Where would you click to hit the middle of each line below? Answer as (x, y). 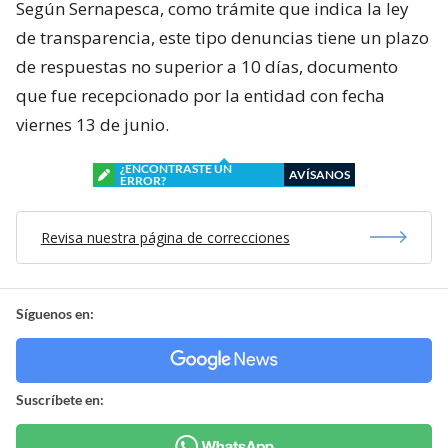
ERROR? (143, 180)
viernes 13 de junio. (92, 124)
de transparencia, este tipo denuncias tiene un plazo (222, 37)
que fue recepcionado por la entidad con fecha (200, 95)
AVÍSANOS (319, 174)
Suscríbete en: (60, 399)
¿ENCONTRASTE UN (176, 168)
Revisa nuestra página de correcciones (165, 237)
